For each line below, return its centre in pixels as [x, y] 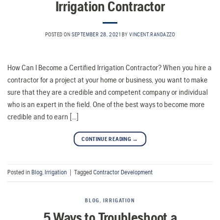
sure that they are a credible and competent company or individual [108, 92]
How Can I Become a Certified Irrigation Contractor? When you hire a [110, 67]
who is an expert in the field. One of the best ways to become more [106, 104]
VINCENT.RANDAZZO [152, 34]
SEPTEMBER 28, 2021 [96, 34]
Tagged [84, 172]
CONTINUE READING [107, 139]
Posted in [19, 172]
